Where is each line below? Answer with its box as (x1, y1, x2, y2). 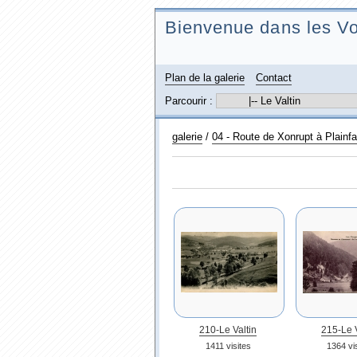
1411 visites (205, 341, 251, 351)
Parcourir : (164, 95, 216, 107)
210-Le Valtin (199, 325, 257, 335)
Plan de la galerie (164, 72, 245, 84)
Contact (255, 72, 292, 84)
